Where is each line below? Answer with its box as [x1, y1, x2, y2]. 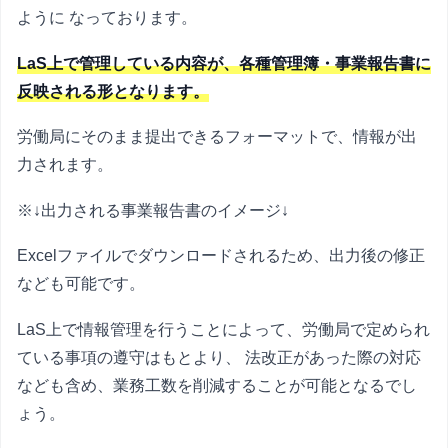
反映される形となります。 [17, 82, 209, 100]
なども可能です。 [17, 275, 145, 293]
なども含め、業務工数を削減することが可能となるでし [17, 376, 417, 394]
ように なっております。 [17, 8, 197, 26]
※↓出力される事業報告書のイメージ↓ [17, 201, 289, 219]
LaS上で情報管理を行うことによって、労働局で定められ [17, 320, 430, 338]
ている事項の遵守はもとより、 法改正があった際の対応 [17, 348, 421, 366]
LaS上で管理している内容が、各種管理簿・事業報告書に [17, 54, 431, 72]
